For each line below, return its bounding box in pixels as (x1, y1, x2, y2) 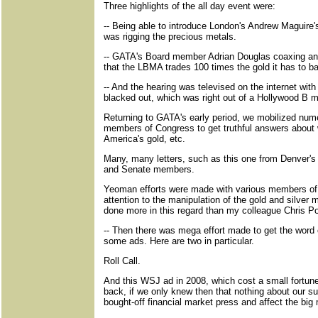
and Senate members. (104, 164, 194, 175)
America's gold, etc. (104, 133, 185, 144)
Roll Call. (104, 256, 141, 266)
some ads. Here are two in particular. (104, 236, 254, 246)
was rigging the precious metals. (104, 31, 236, 42)
